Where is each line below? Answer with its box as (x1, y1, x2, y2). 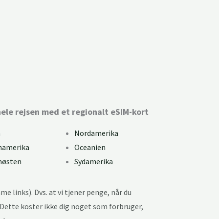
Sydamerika (74, 156, 113, 167)
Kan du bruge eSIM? (17, 78, 87, 88)
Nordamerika (74, 128, 118, 138)
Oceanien (74, 142, 106, 153)
